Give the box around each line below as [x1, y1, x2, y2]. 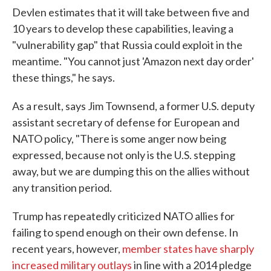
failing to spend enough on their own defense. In [12, 226, 238, 240]
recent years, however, [12, 242, 122, 256]
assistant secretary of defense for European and [12, 116, 240, 129]
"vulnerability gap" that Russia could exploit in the [12, 38, 243, 52]
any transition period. [12, 181, 112, 195]
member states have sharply [122, 242, 254, 256]
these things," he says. [12, 71, 115, 85]
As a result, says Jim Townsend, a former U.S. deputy [12, 99, 255, 113]
